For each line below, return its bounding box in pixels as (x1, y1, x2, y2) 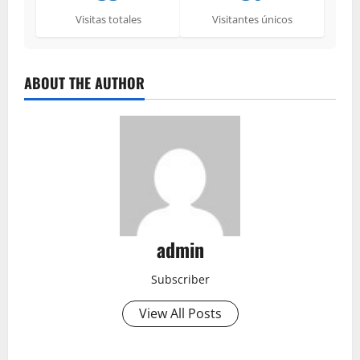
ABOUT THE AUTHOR (24, 72, 145, 94)
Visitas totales (75, 12, 141, 27)
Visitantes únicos (211, 12, 292, 27)
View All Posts (138, 305, 222, 323)
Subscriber (150, 272, 210, 288)
